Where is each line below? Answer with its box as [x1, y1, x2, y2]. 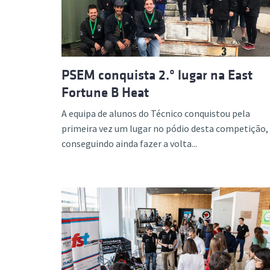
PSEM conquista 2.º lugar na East [61, 67, 253, 83]
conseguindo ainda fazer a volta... [61, 137, 197, 149]
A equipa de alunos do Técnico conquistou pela [61, 107, 250, 119]
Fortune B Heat [61, 84, 149, 100]
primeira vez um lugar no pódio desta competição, [61, 122, 268, 134]
